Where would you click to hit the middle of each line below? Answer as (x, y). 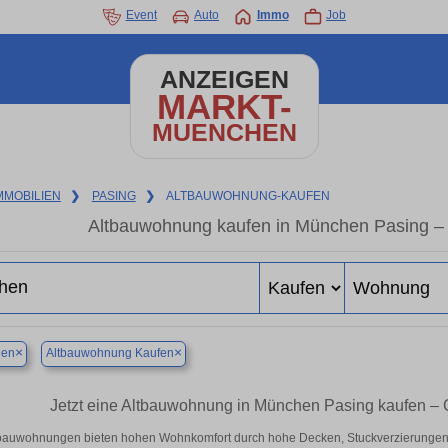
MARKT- (224, 106)
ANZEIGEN (224, 79)
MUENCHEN (224, 132)
